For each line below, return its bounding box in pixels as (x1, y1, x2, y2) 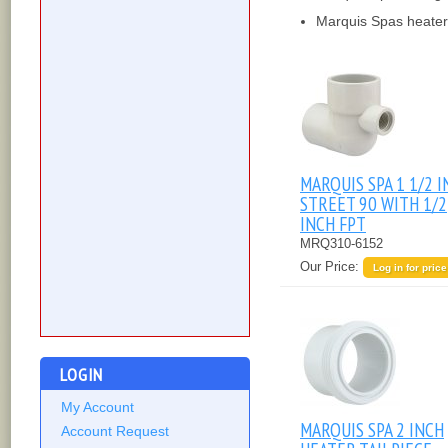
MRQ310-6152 (300, 235, 383, 251)
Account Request (61, 423, 169, 440)
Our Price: (300, 259, 363, 275)
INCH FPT (300, 210, 366, 236)
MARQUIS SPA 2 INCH (300, 416, 444, 442)
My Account (61, 399, 134, 416)
